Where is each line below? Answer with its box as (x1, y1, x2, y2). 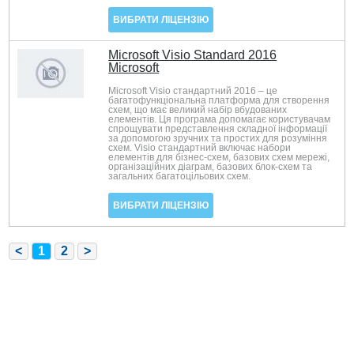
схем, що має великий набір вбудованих (108, 104, 288, 115)
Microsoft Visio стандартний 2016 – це (108, 85, 278, 96)
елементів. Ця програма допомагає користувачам (108, 114, 331, 125)
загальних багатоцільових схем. (108, 171, 251, 182)
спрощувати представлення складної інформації (108, 123, 328, 134)
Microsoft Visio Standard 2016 (108, 48, 277, 62)
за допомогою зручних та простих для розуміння (108, 133, 328, 144)
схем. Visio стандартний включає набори (108, 142, 292, 153)
